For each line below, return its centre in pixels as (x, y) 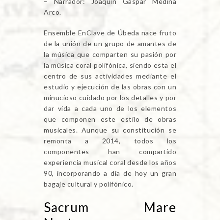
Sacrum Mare (110, 207)
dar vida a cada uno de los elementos (110, 108)
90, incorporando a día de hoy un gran (110, 173)
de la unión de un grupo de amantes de (110, 43)
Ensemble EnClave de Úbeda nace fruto (110, 32)
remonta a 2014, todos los (110, 140)
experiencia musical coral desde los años (110, 162)
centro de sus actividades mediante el (110, 76)
